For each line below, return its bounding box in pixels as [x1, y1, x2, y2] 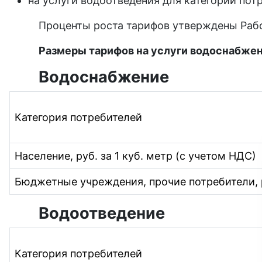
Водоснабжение [39, 67, 169, 87]
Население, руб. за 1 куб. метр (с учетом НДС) [15, 149, 256, 162]
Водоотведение [39, 203, 165, 223]
